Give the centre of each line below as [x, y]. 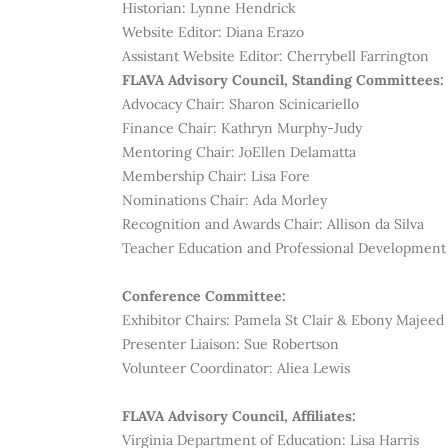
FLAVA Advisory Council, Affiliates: [239, 416]
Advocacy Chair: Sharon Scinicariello [240, 104]
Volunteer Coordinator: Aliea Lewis [236, 368]
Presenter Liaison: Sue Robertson [230, 344]
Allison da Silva [375, 224]
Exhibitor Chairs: [178, 320]
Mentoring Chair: [180, 152]
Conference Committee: [204, 296]
